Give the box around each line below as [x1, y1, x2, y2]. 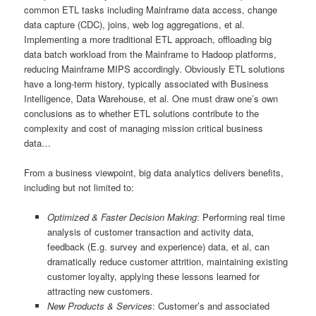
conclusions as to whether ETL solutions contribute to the [24, 107, 260, 121]
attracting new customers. [47, 284, 153, 298]
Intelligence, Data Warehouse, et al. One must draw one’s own [24, 92, 279, 106]
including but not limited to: [24, 181, 135, 195]
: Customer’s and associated [152, 299, 269, 313]
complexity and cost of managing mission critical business [24, 121, 264, 135]
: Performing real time [196, 210, 285, 224]
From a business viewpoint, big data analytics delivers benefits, [24, 166, 284, 180]
